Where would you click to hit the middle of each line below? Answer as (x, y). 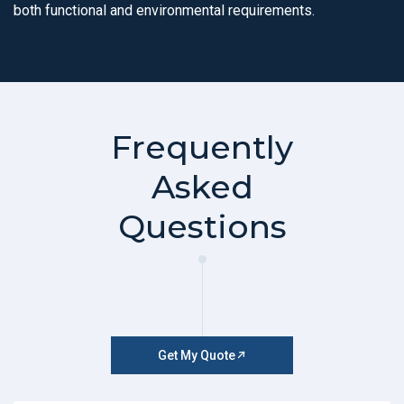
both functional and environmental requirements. (164, 11)
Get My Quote (196, 355)
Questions (202, 227)
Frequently (202, 147)
